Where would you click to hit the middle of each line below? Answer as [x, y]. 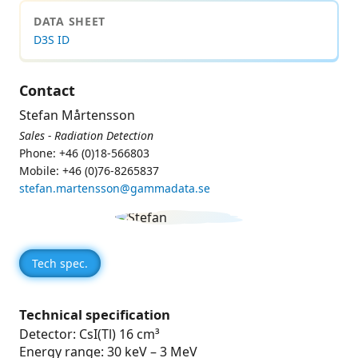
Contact [47, 91]
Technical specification [95, 315]
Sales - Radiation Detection [86, 136]
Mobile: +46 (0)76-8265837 [89, 171]
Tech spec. [60, 264]
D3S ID [52, 40]
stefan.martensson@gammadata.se [115, 189]
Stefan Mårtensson [77, 115]
